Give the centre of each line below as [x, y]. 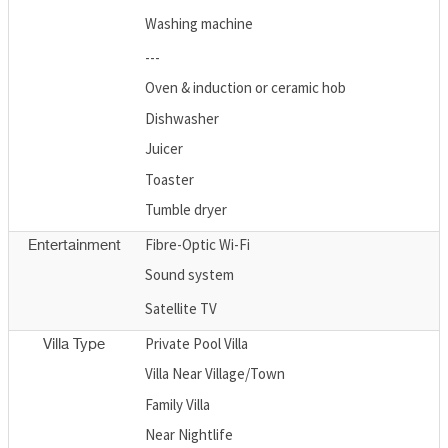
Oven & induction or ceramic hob [245, 88]
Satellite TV [181, 308]
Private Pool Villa [196, 343]
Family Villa [177, 404]
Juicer [164, 149]
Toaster [169, 179]
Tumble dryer [186, 210]
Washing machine [199, 24]
